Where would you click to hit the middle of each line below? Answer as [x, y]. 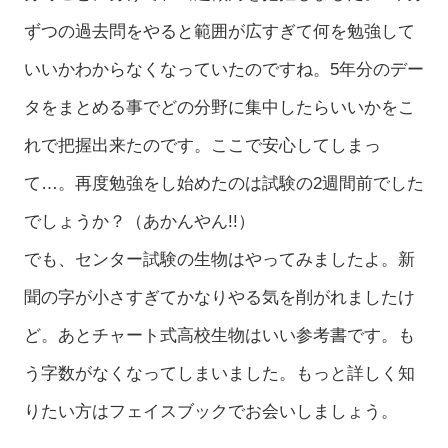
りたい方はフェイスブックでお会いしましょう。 [210, 411]
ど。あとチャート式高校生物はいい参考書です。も [219, 335]
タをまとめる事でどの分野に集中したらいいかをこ [219, 107]
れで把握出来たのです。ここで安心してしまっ [202, 145]
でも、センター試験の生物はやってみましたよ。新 [219, 259]
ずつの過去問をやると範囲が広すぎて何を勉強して [219, 31]
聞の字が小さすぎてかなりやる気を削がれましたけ [219, 297]
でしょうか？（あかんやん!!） [139, 221]
